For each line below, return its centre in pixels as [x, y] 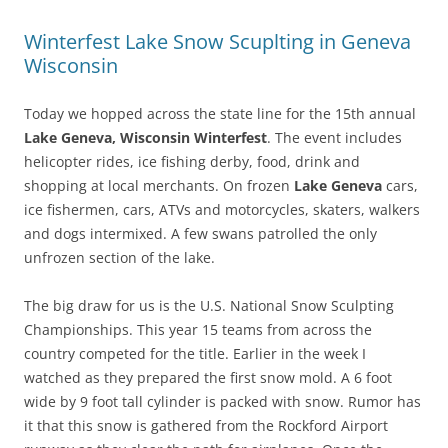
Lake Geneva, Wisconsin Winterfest [145, 137]
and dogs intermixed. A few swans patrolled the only [200, 233]
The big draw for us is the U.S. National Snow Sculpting [209, 305]
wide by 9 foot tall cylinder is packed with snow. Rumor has [222, 401]
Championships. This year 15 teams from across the [198, 329]
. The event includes [334, 137]
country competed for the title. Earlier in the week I [195, 353]
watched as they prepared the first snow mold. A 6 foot [208, 377]
